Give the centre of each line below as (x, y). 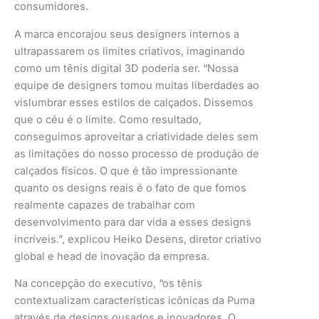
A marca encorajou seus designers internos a (127, 34)
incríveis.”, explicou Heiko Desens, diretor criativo (138, 239)
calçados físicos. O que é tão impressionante (126, 171)
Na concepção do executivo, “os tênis (108, 284)
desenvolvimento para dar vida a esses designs (133, 222)
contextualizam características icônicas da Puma (135, 301)
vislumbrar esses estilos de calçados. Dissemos (134, 102)
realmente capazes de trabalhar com (105, 205)
